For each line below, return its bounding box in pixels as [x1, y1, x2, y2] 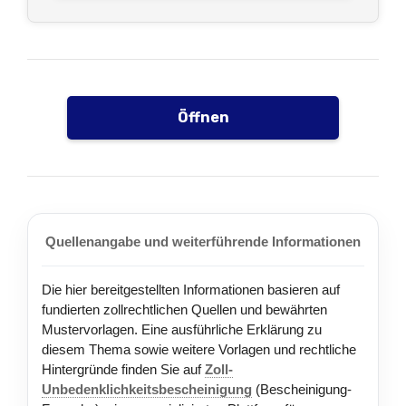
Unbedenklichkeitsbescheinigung [42, 382, 252, 397]
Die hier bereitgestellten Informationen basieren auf [42, 282, 340, 297]
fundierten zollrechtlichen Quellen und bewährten [42, 302, 327, 317]
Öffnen [177, 109, 229, 126]
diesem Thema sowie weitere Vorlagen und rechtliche [42, 342, 356, 357]
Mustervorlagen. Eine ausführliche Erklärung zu [42, 322, 322, 337]
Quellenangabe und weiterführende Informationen [45, 234, 361, 249]
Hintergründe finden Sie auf [42, 362, 205, 377]
